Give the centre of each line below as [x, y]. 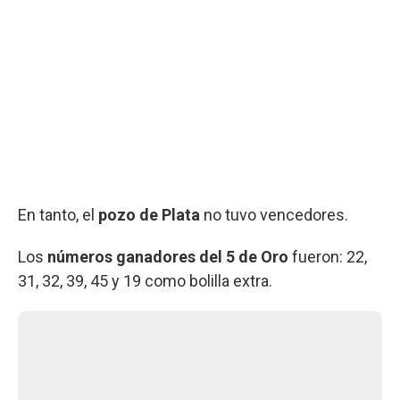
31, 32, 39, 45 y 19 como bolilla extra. [145, 280]
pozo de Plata [149, 214]
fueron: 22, [328, 256]
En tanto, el [58, 214]
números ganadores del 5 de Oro [168, 256]
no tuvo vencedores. [274, 214]
